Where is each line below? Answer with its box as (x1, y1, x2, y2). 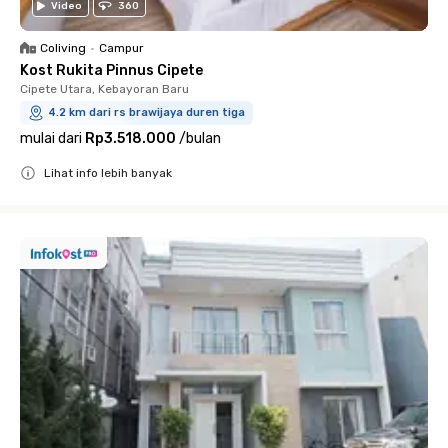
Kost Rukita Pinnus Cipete (20, 62, 203, 80)
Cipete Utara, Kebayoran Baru (20, 82, 189, 97)
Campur (99, 41, 144, 56)
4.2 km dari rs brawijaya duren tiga (48, 106, 245, 120)
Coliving (40, 41, 86, 56)
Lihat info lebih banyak (44, 166, 172, 181)
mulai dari (20, 130, 82, 148)
